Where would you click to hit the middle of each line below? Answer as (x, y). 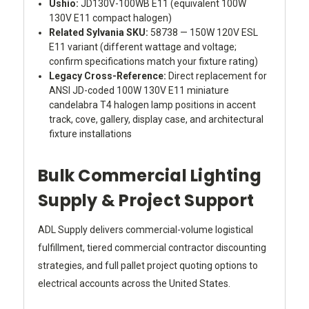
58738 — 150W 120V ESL (203, 32)
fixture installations (91, 133)
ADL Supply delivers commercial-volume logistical (146, 229)
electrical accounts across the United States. (134, 283)
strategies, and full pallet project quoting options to (148, 265)
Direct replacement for (217, 76)
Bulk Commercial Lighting (150, 175)
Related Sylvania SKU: (99, 32)
